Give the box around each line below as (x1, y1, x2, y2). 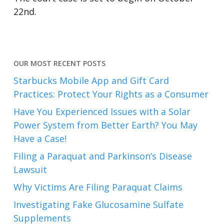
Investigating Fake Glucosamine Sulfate (13, 198, 183, 210)
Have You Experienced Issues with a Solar (13, 105, 190, 117)
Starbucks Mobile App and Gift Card (13, 74, 169, 86)
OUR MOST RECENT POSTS (13, 58, 105, 68)
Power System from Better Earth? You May (13, 119, 197, 131)
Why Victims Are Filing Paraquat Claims (13, 181, 182, 193)
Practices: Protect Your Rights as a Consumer (13, 88, 208, 100)
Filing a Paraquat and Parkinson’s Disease (13, 150, 192, 162)
